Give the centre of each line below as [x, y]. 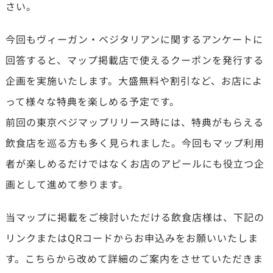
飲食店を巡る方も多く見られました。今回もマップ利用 [135, 142]
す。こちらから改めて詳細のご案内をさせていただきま [134, 258]
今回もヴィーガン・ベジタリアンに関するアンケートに [134, 39]
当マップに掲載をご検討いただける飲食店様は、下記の [135, 217]
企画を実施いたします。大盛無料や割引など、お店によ [134, 80]
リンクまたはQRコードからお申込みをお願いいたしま [132, 237]
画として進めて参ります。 [67, 184]
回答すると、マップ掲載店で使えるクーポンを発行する [134, 59]
